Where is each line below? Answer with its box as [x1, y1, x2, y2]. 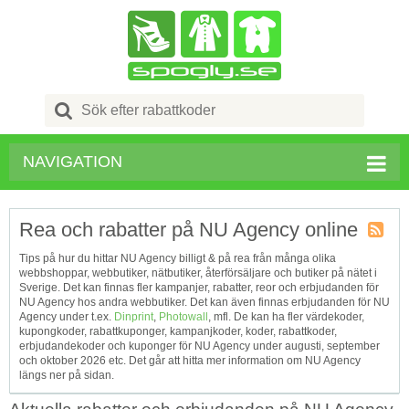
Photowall [159, 310, 208, 323]
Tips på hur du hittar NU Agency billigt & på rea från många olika [19, 252, 336, 265]
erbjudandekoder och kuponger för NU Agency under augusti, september [19, 340, 380, 352]
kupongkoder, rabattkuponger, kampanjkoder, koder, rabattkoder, [19, 325, 337, 338]
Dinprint [114, 310, 153, 323]
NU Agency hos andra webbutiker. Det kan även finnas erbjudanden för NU [19, 296, 390, 309]
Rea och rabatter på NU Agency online [19, 218, 358, 241]
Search [82, 95, 118, 108]
